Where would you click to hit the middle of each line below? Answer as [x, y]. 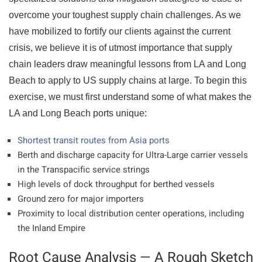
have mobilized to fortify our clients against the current [120, 31]
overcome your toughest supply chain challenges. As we [125, 15]
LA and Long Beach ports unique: [80, 113]
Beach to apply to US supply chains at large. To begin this [128, 80]
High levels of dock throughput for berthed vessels [116, 184]
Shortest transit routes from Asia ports [94, 140]
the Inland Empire [51, 228]
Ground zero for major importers [81, 199]
